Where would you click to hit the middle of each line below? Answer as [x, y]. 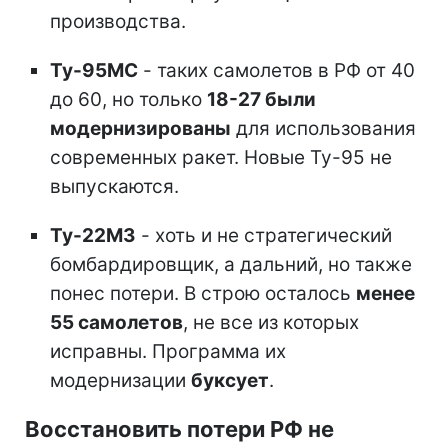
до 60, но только [128, 100]
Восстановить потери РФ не [179, 429]
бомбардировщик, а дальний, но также [231, 265]
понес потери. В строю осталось [203, 294]
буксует [230, 381]
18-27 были [261, 100]
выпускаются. [114, 187]
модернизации [120, 381]
